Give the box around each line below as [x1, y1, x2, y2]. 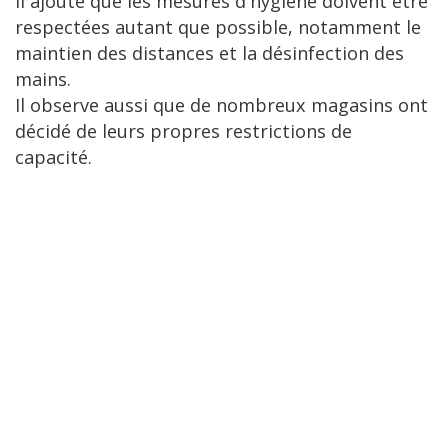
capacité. [15, 145, 92, 169]
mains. [15, 67, 71, 91]
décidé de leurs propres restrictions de [15, 119, 352, 143]
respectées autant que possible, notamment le [15, 15, 421, 39]
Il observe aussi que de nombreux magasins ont [15, 93, 428, 117]
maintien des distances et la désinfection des [15, 41, 404, 65]
